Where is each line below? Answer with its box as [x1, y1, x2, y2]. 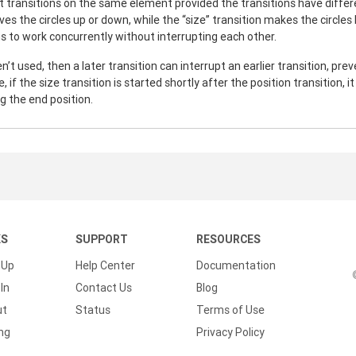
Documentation [196, 258, 276, 273]
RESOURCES [196, 232, 261, 246]
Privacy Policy [196, 325, 265, 339]
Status [75, 303, 110, 317]
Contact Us [75, 281, 132, 295]
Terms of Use [196, 303, 265, 317]
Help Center [75, 258, 135, 273]
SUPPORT [75, 232, 128, 246]
